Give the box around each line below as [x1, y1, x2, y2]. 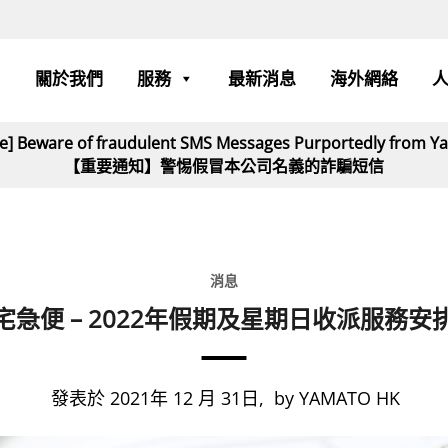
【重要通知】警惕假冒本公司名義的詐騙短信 [64, 155, 384, 177]
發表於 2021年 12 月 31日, [51, 385, 265, 410]
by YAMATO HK [274, 385, 401, 410]
